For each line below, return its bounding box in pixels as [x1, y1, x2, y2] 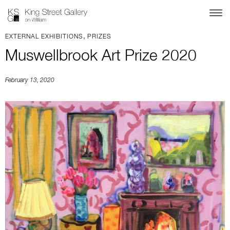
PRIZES [87, 34, 111, 40]
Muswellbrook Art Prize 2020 [5, 49, 197, 64]
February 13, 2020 [5, 78, 54, 84]
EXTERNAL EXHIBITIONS [5, 34, 83, 40]
